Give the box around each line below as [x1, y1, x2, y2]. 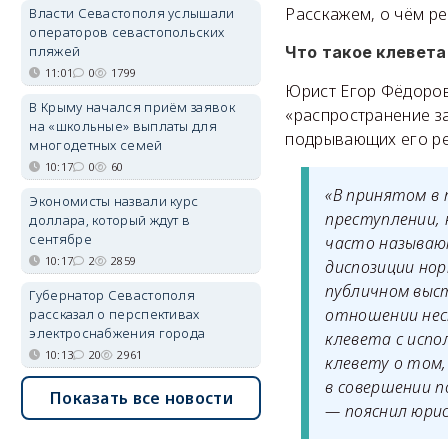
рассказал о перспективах [29, 305, 200, 323]
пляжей [29, 42, 81, 60]
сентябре [29, 230, 92, 248]
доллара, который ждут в [29, 211, 191, 229]
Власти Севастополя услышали [29, 4, 235, 22]
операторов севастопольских [29, 23, 225, 41]
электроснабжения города [29, 324, 206, 342]
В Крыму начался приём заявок [29, 98, 235, 116]
